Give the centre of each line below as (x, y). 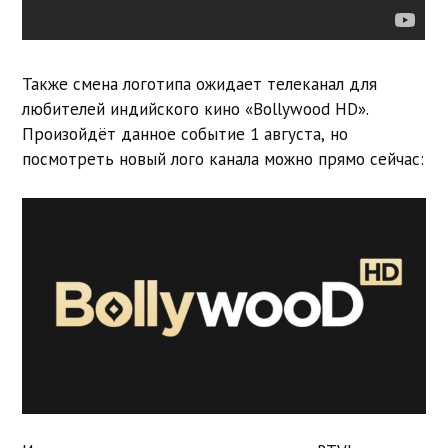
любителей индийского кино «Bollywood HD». (196, 109)
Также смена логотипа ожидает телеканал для (200, 84)
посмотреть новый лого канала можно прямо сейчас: (223, 159)
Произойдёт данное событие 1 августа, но (185, 134)
